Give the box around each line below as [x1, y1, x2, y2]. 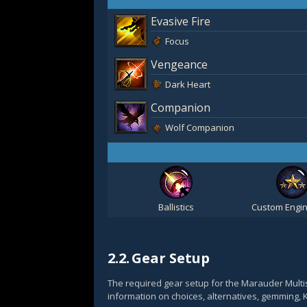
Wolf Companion [165, 121, 234, 134]
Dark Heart [165, 78, 210, 90]
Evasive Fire [151, 14, 210, 29]
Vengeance [151, 57, 208, 72]
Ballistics [158, 201, 194, 213]
